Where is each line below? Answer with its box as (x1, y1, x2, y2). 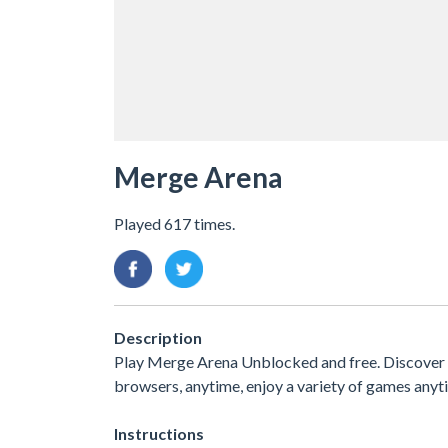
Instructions (114, 423, 204, 443)
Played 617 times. (114, 213, 235, 233)
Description (114, 327, 202, 347)
